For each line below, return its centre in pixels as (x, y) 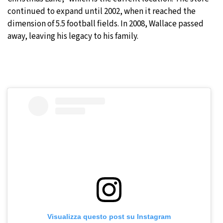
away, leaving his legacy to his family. (73, 36)
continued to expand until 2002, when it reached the (102, 11)
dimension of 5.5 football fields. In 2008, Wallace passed (106, 24)
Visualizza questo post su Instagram (109, 216)
